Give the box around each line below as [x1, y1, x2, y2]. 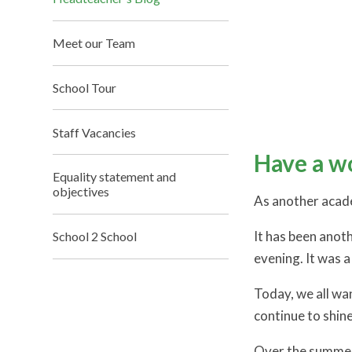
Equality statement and [53, 169, 177, 185]
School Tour [53, 79, 117, 95]
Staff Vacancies [53, 124, 137, 140]
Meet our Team [53, 35, 136, 51]
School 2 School [53, 229, 137, 244]
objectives [53, 184, 110, 200]
